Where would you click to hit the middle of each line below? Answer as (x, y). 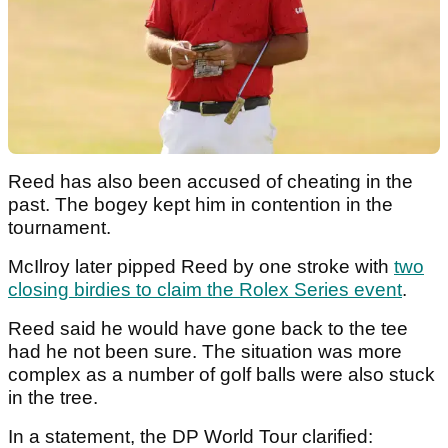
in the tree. (53, 397)
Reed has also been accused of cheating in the (210, 181)
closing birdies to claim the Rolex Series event (205, 289)
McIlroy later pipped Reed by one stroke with (201, 266)
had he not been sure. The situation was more (205, 351)
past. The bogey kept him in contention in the (200, 204)
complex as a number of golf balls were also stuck (221, 374)
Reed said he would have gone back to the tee (208, 328)
